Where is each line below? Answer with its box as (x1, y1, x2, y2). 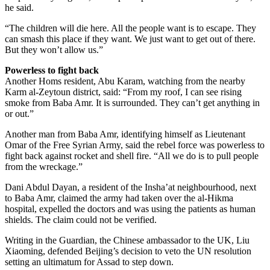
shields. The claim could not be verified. (5, 214, 157, 225)
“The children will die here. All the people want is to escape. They (5, 22, 256, 33)
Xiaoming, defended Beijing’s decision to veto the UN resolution (5, 245, 251, 256)
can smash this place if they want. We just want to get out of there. (5, 33, 256, 44)
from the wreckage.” (5, 161, 83, 172)
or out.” (5, 108, 34, 119)
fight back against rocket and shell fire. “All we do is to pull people (5, 150, 259, 161)
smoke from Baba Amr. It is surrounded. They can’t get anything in (5, 97, 260, 108)
